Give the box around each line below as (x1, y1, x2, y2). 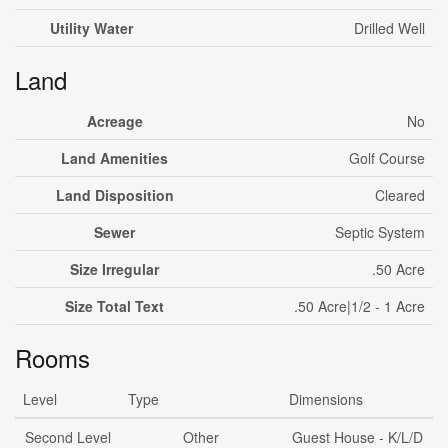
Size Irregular (70, 259, 159, 279)
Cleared (375, 185, 425, 205)
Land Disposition (55, 185, 174, 205)
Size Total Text (65, 296, 164, 316)
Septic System (335, 222, 425, 242)
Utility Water (50, 18, 133, 38)
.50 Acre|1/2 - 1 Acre (294, 296, 425, 316)
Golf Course (349, 148, 425, 168)
